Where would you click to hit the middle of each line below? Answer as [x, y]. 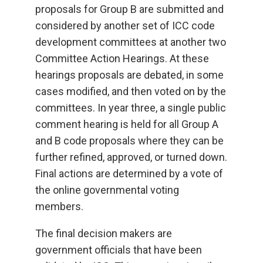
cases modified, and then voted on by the [131, 91]
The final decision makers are [104, 233]
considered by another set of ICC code [125, 26]
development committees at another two [131, 42]
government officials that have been [119, 250]
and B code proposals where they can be [129, 141]
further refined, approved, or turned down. [131, 157]
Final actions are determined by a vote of [129, 173]
